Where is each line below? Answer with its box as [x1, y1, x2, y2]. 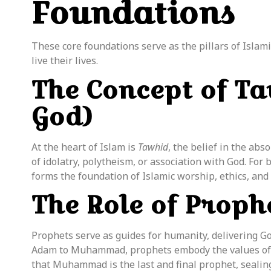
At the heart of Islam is [31, 140, 138, 154]
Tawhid [138, 140, 168, 154]
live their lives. [31, 54, 98, 68]
